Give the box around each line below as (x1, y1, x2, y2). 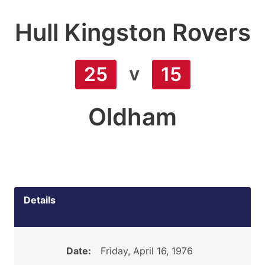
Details (24, 194, 56, 206)
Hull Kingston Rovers (14, 18, 251, 47)
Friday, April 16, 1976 (100, 245, 193, 257)
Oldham (88, 102, 177, 131)
